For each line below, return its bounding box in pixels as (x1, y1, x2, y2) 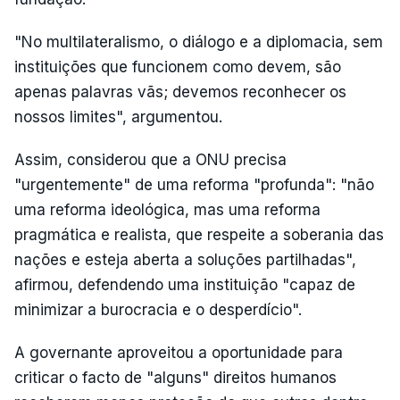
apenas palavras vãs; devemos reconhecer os (14, 82, 346, 101)
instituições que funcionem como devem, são (14, 57, 341, 76)
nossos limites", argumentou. (14, 107, 222, 126)
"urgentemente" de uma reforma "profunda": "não (14, 175, 374, 194)
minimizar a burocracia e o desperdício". (14, 300, 302, 319)
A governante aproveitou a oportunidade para (14, 343, 343, 362)
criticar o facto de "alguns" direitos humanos (14, 368, 337, 387)
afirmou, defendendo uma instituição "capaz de (14, 275, 355, 294)
